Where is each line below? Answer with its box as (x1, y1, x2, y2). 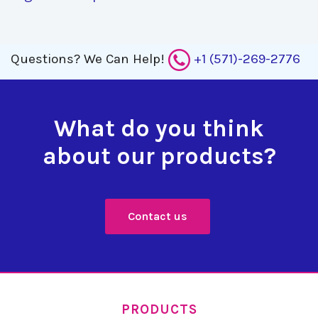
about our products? (42, 142, 276, 170)
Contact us (127, 209, 187, 223)
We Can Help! (84, 51, 168, 67)
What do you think (54, 114, 264, 142)
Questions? (11, 51, 80, 67)
